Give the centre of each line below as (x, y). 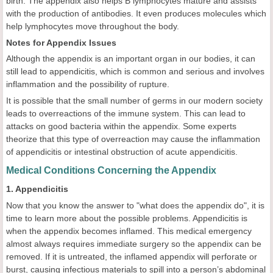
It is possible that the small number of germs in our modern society (134, 101)
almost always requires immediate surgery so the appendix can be (134, 244)
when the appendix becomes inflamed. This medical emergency (129, 231)
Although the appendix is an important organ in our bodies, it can (131, 58)
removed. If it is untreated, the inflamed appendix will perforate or (132, 257)
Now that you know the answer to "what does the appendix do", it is (135, 205)
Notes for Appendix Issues (61, 43)
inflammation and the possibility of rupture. (88, 84)
